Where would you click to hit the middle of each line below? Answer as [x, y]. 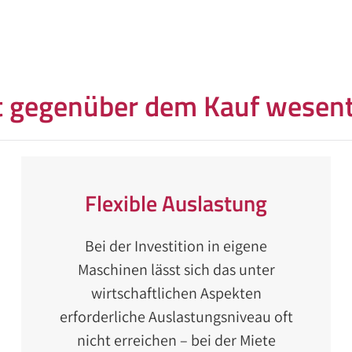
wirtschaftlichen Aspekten [176, 293]
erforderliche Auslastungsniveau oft [176, 317]
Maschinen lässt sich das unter [176, 269]
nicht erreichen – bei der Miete [176, 340]
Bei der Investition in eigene [176, 246]
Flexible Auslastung [176, 203]
